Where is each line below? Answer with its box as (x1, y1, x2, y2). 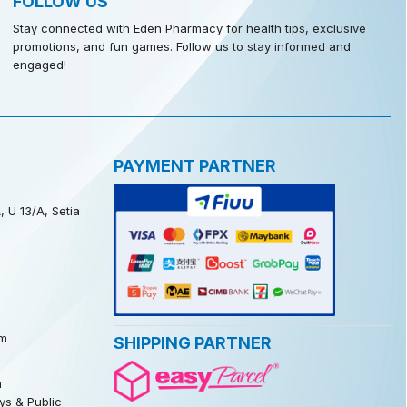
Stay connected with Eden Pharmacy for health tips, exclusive (12, 20, 366, 35)
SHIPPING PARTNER (113, 333, 272, 353)
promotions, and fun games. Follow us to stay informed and (12, 38, 351, 54)
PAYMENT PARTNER (113, 155, 276, 175)
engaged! (12, 56, 66, 72)
